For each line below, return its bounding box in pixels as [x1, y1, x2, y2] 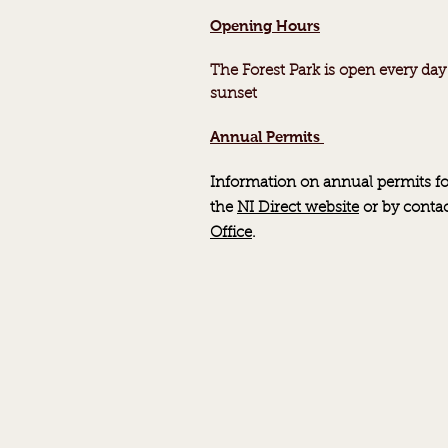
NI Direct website [237, 201, 359, 216]
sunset [210, 87, 257, 102]
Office [210, 226, 252, 241]
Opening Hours [210, 17, 320, 34]
